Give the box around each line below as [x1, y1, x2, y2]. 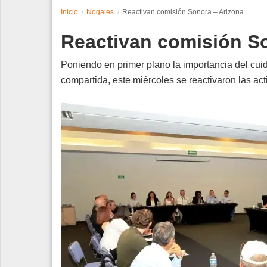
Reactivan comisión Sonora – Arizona [122, 7, 244, 16]
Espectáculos [12, 20, 65, 30]
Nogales [86, 7, 114, 16]
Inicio [61, 7, 78, 16]
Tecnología [12, 45, 54, 55]
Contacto [12, 71, 47, 81]
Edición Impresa [12, 97, 75, 107]
